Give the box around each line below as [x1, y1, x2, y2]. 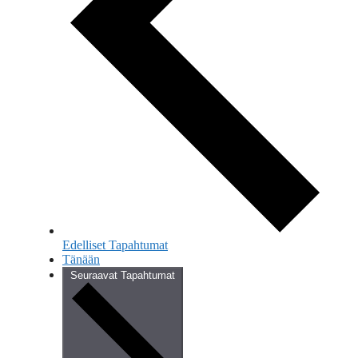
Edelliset [62, 238, 109, 253]
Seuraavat [70, 269, 121, 282]
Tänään [62, 253, 100, 267]
